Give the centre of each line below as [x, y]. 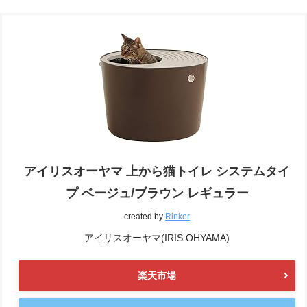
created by [145, 216]
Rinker [177, 216]
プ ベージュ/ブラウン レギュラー [157, 193]
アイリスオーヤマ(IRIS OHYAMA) [157, 237]
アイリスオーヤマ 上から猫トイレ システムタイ [157, 171]
